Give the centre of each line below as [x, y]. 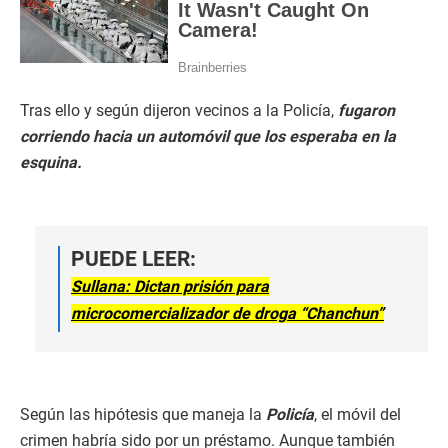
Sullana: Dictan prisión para [170, 287]
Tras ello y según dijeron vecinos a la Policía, [177, 111]
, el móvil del [357, 415]
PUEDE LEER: [133, 259]
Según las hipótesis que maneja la [143, 415]
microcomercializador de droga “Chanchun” [227, 314]
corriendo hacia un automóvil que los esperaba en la [208, 137]
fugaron [364, 111]
